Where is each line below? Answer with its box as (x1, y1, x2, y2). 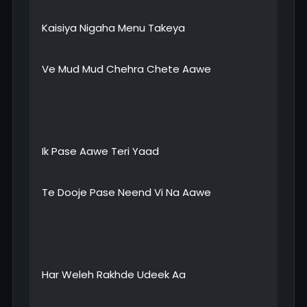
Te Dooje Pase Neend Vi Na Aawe (42, 185, 211, 200)
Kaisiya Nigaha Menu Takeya (42, 21, 185, 36)
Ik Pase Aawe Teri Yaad (42, 144, 159, 159)
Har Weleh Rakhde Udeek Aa (42, 267, 186, 282)
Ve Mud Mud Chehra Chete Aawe (42, 62, 211, 77)
